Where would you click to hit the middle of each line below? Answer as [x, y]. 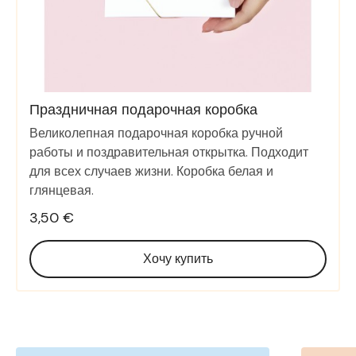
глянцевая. [62, 191]
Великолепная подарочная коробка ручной [156, 133]
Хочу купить [178, 259]
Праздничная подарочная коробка [143, 110]
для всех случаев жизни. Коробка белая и [151, 172]
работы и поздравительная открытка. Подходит [169, 153]
